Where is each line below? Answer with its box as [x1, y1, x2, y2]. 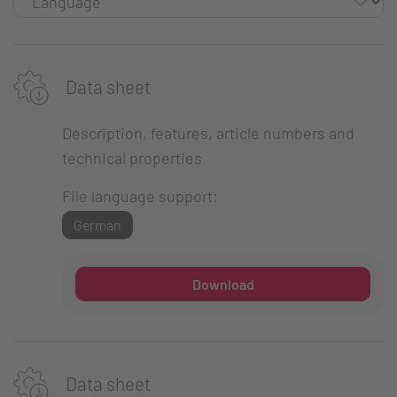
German [73, 216, 121, 234]
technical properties [62, 148, 202, 168]
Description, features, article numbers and [62, 123, 354, 144]
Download [191, 275, 254, 292]
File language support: [62, 186, 218, 206]
